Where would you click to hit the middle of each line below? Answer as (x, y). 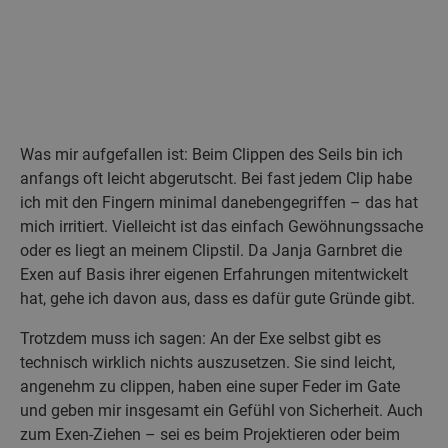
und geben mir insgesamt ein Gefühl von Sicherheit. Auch (221, 410)
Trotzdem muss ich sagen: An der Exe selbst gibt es (200, 338)
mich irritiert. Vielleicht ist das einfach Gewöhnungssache (221, 226)
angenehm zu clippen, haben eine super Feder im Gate (210, 386)
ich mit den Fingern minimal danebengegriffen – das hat (219, 202)
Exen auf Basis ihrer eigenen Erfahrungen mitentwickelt (214, 274)
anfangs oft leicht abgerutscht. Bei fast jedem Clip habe (216, 178)
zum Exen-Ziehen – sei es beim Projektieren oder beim (210, 434)
